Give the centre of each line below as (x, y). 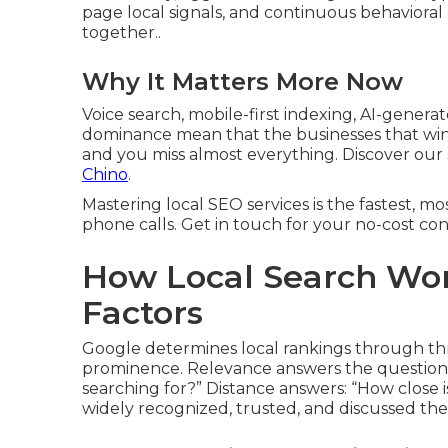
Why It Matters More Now (242, 81)
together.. (121, 32)
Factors (142, 312)
